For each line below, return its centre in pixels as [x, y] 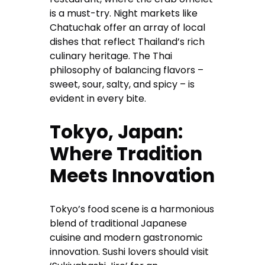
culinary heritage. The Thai [111, 56]
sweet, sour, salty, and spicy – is [122, 85]
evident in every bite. [98, 99]
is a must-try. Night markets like [124, 14]
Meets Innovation [132, 176]
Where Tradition [126, 154]
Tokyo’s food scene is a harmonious [132, 209]
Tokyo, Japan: [117, 132]
